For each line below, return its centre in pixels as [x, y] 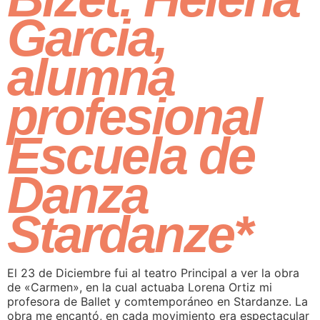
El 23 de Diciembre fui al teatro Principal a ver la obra [153, 273]
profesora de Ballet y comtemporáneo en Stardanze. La [157, 302]
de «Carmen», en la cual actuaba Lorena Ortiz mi [140, 287]
